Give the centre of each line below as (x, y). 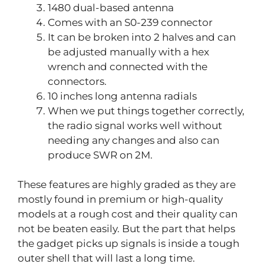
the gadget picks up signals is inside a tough (128, 244)
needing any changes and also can (133, 140)
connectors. (77, 81)
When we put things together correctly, (146, 110)
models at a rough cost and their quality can (128, 214)
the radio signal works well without (135, 125)
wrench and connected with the (128, 66)
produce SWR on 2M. (100, 155)
